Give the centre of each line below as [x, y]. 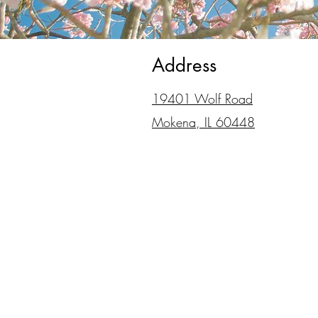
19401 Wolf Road [202, 99]
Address [184, 65]
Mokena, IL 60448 [203, 122]
